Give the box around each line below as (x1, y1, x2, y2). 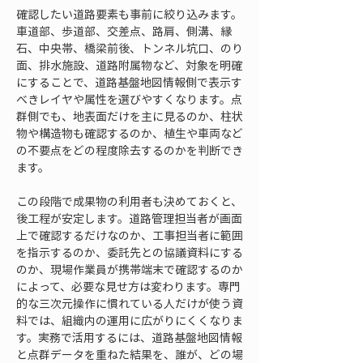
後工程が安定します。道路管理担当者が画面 (16, 210, 242, 226)
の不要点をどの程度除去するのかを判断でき (16, 142, 243, 158)
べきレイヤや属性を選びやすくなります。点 (16, 91, 242, 107)
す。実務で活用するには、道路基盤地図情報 (16, 329, 242, 345)
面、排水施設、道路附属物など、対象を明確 (16, 57, 242, 73)
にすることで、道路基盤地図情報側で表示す (16, 74, 242, 90)
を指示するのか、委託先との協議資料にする (16, 244, 243, 260)
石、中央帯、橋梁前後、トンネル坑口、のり (16, 40, 243, 56)
